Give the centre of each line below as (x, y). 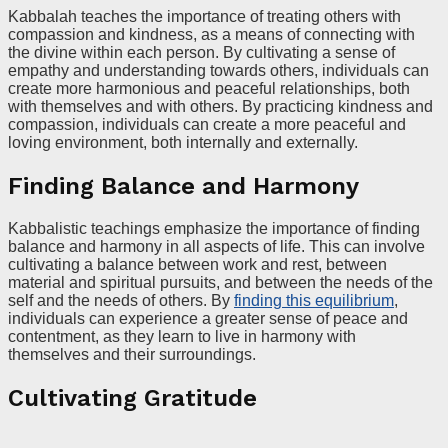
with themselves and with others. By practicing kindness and (220, 107)
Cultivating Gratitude (132, 397)
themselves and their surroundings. (132, 355)
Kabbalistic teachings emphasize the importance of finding (214, 229)
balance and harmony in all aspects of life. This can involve (216, 247)
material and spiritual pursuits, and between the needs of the (220, 283)
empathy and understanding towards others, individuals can (218, 71)
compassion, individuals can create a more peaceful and (207, 125)
